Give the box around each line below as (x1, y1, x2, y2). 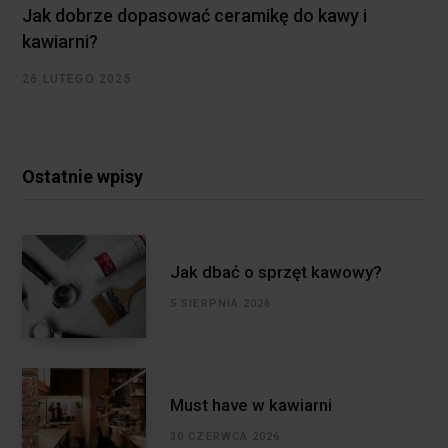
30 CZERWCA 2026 (170, 429, 281, 443)
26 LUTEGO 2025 (22, 72, 132, 87)
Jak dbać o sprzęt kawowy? (170, 261, 382, 282)
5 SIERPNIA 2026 (170, 296, 272, 310)
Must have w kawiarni (170, 394, 332, 415)
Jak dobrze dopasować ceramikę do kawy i (22, 5, 367, 27)
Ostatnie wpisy (22, 166, 143, 188)
